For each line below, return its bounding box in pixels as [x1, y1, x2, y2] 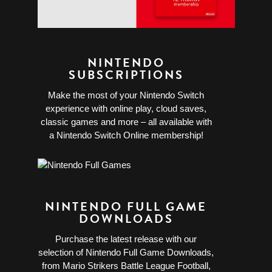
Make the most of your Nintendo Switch [48, 90, 205, 101]
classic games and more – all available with [40, 117, 212, 127]
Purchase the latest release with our [55, 234, 197, 245]
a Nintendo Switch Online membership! [49, 130, 203, 141]
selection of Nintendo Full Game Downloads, [38, 247, 214, 258]
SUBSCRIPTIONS [68, 66, 184, 84]
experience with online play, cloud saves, [46, 103, 207, 114]
